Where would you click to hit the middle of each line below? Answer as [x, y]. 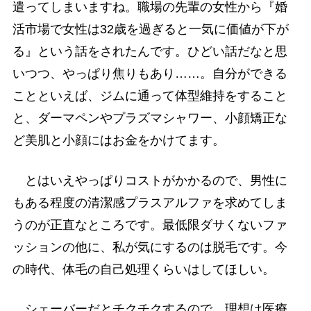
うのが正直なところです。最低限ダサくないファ [150, 225]
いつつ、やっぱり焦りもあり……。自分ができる [150, 74]
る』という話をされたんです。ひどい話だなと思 [150, 52]
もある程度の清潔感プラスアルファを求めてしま [150, 202]
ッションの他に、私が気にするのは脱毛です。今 [150, 247]
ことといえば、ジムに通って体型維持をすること [150, 96]
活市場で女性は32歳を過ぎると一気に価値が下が [150, 30]
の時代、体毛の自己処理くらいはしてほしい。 [143, 269]
